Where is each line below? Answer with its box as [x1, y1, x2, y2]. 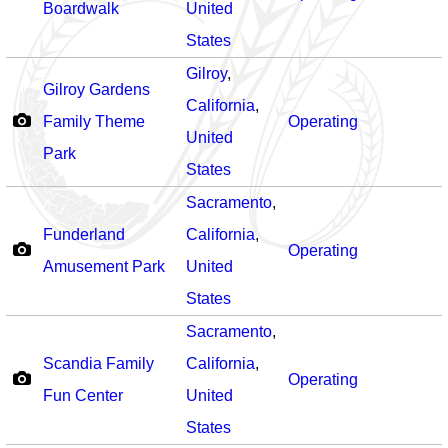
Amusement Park [43, 258, 165, 275]
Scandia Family [43, 355, 154, 372]
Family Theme [43, 113, 145, 130]
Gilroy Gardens [43, 81, 150, 98]
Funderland [43, 226, 125, 243]
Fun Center [43, 387, 123, 404]
